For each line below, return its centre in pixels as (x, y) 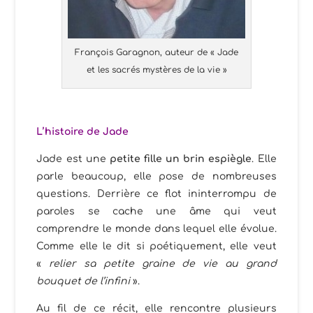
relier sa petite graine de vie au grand (163, 263)
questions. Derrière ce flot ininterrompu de (156, 194)
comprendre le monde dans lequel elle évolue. (156, 228)
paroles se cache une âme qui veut (156, 211)
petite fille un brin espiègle (181, 159)
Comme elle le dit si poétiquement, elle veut (156, 246)
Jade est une (73, 159)
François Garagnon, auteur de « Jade (156, 52)
